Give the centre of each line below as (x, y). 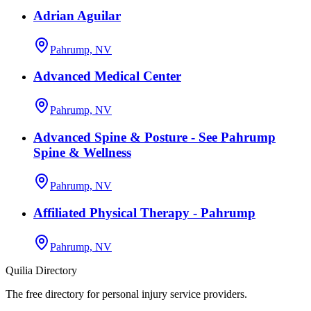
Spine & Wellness (82, 152)
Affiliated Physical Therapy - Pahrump (144, 213)
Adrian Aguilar (77, 15)
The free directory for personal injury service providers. (126, 294)
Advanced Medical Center (107, 76)
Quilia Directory (41, 270)
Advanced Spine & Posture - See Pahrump (154, 137)
